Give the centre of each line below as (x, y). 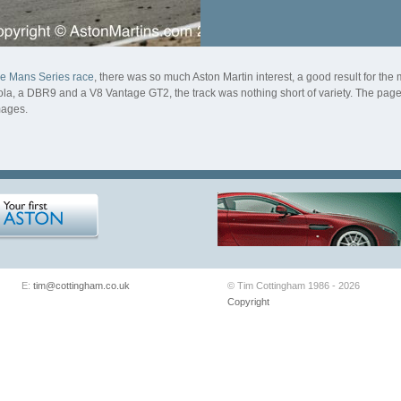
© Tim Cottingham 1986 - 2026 (294, 286)
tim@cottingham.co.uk (81, 286)
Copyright (248, 302)
